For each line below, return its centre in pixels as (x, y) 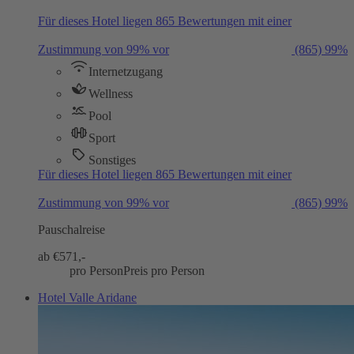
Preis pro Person (164, 270)
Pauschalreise (72, 229)
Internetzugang (126, 71)
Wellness (111, 93)
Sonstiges (112, 160)
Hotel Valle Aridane (87, 297)
